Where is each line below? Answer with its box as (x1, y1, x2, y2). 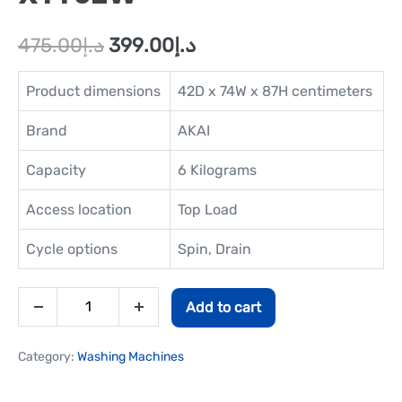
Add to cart (186, 298, 261, 316)
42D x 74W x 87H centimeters (178, 82, 372, 100)
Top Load (178, 200, 238, 218)
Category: (18, 348, 77, 364)
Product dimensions (26, 82, 161, 100)
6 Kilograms (178, 161, 257, 179)
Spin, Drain (178, 240, 251, 258)
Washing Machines (77, 348, 184, 364)
